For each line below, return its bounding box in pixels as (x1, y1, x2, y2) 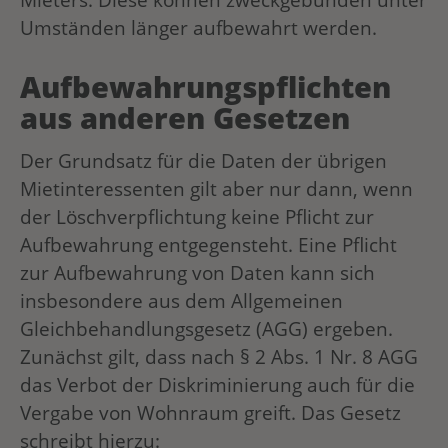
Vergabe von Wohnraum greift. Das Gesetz (20, 399, 401, 427)
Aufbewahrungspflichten (20, 66, 391, 106)
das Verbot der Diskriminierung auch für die (20, 371, 415, 399)
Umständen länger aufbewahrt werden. (20, 14, 377, 42)
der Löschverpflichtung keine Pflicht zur (20, 203, 374, 231)
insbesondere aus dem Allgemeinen (20, 287, 343, 315)
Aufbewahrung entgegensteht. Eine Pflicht (20, 231, 397, 259)
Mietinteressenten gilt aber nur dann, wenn (20, 175, 413, 203)
